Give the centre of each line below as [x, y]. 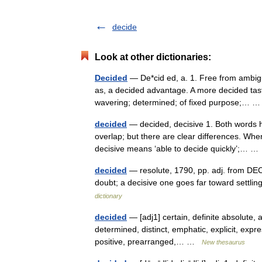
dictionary [108, 196]
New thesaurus [223, 242]
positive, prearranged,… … [148, 242]
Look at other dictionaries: [153, 57]
